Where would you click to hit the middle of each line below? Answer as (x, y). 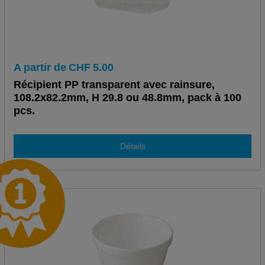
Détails (132, 146)
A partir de (40, 68)
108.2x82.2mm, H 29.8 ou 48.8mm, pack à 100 (127, 98)
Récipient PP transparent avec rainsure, (114, 85)
